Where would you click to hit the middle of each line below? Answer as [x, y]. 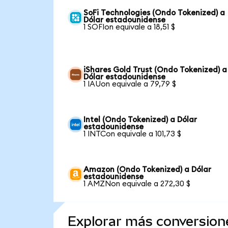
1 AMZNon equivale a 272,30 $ [137, 184]
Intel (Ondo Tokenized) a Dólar [140, 120]
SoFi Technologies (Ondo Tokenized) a [154, 13]
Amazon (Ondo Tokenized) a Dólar [148, 169]
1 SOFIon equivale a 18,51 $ [130, 27]
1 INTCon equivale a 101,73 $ [133, 134]
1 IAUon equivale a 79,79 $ [130, 84]
